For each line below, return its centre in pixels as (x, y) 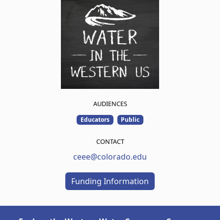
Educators (95, 120)
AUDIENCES (110, 104)
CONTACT (110, 142)
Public (130, 120)
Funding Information (110, 181)
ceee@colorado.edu (110, 157)
